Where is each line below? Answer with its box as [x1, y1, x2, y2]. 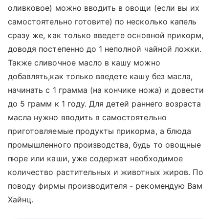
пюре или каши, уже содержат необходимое [8, 153, 183, 163]
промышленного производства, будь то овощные [8, 140, 201, 150]
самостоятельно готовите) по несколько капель [8, 17, 197, 26]
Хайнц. [8, 195, 34, 204]
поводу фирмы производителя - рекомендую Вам [8, 181, 203, 191]
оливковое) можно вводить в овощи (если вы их [8, 3, 200, 13]
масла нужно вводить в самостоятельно [8, 112, 167, 122]
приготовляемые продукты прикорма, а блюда [8, 126, 191, 136]
